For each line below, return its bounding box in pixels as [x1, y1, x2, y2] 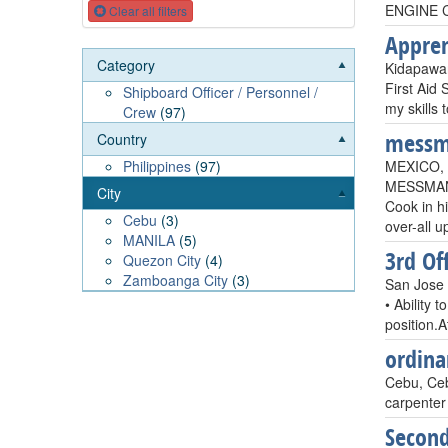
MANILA [123, 230, 175, 251]
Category [97, 55, 155, 76]
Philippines [123, 156, 191, 177]
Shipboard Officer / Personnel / [123, 82, 318, 103]
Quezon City [123, 250, 201, 271]
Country [97, 129, 147, 150]
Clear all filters [106, 2, 187, 20]
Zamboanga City [123, 270, 228, 291]
